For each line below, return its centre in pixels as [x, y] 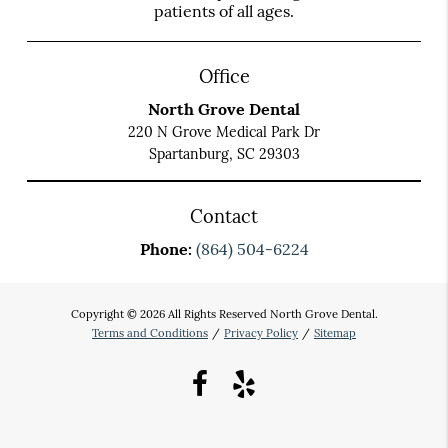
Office [224, 76]
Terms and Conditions [150, 332]
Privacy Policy [261, 332]
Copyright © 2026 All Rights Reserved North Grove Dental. [224, 313]
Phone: [167, 248]
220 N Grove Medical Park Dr [224, 131]
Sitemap [335, 332]
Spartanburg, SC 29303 [224, 153]
